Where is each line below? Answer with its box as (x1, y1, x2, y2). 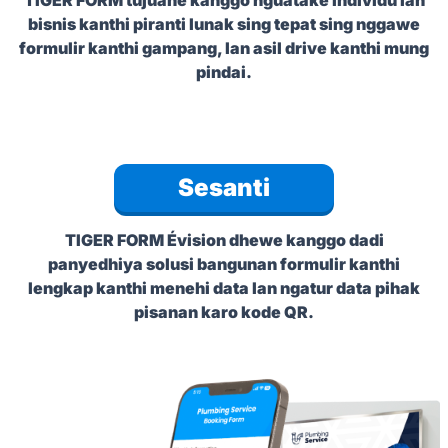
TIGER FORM (64, 229, 167, 250)
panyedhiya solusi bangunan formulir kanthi (48, 253, 400, 274)
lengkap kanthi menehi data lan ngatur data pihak (28, 277, 420, 298)
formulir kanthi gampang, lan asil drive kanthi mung (19, 37, 429, 58)
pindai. (196, 61, 252, 82)
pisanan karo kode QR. (134, 301, 314, 322)
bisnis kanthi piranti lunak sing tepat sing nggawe (28, 13, 420, 34)
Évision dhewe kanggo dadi (166, 229, 384, 250)
